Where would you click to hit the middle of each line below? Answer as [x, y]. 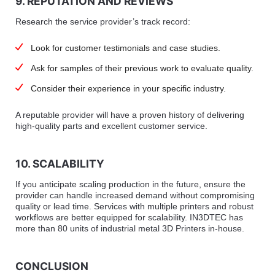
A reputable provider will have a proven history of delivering [130, 114]
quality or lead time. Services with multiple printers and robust [134, 206]
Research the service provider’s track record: [103, 21]
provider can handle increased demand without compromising [135, 195]
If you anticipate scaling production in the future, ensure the [130, 184]
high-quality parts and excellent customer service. [111, 126]
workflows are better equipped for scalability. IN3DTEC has [129, 217]
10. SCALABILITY [60, 163]
